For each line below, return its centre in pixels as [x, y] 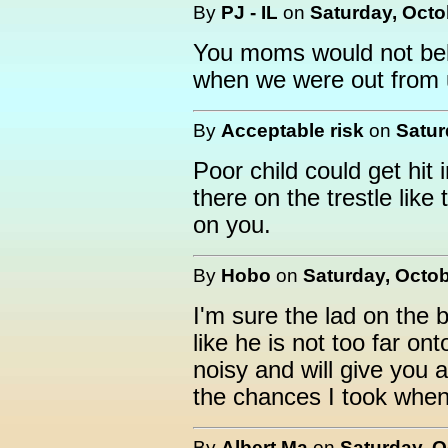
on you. [232, 225]
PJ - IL [249, 12]
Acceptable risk [292, 130]
